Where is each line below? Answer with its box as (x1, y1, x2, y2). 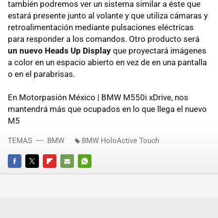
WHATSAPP (78, 170, 111, 178)
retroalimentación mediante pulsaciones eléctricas (8, 22, 194, 32)
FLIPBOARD (43, 170, 76, 178)
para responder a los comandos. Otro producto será (8, 34, 200, 44)
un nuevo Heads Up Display (8, 45, 111, 55)
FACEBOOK (8, 170, 39, 178)
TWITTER (25, 170, 52, 178)
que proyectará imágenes (111, 45, 206, 55)
